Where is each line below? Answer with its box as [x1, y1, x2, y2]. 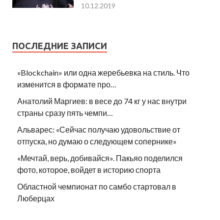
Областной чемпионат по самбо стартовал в [17, 182, 176, 192]
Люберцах [17, 193, 55, 203]
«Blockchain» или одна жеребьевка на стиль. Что [17, 68, 190, 78]
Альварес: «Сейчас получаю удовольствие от [17, 125, 180, 135]
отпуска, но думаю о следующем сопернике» [17, 137, 177, 146]
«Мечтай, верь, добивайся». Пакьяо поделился [17, 153, 183, 163]
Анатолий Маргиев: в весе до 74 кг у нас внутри [17, 96, 187, 106]
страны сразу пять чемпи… [17, 108, 113, 118]
